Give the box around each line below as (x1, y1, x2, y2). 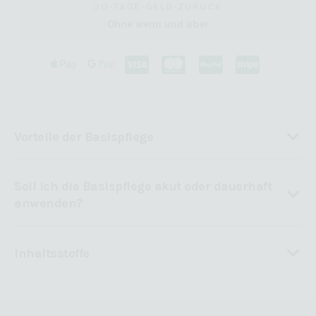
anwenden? (14, 195, 83, 212)
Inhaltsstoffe (14, 245, 90, 261)
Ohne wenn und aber (107, 18, 209, 31)
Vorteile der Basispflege (14, 128, 153, 145)
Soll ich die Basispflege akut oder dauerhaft (14, 178, 272, 195)
